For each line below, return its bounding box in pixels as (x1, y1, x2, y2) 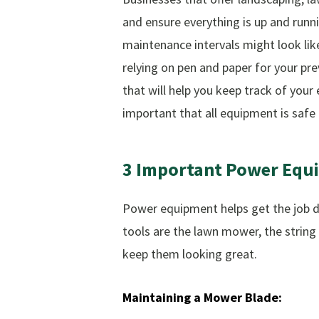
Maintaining (122, 289, 191, 306)
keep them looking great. (122, 246, 257, 263)
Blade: (245, 289, 282, 306)
